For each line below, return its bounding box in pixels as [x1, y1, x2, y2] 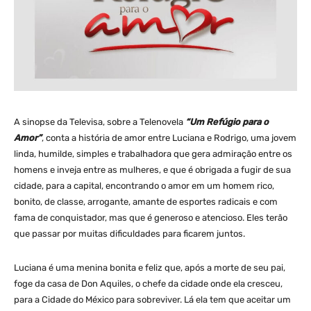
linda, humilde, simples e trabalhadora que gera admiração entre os [14, 148, 292, 159]
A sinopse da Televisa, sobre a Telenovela [14, 116, 185, 127]
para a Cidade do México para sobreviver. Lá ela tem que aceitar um [14, 294, 291, 305]
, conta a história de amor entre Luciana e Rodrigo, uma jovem [42, 132, 296, 143]
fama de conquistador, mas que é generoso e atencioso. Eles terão [14, 212, 287, 223]
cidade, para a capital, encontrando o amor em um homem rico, [14, 180, 274, 191]
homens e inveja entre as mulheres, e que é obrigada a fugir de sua [14, 164, 291, 175]
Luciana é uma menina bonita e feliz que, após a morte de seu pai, [14, 262, 285, 273]
